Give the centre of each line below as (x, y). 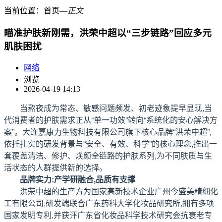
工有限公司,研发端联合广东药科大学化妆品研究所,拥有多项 (109, 203)
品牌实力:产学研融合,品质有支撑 (78, 179)
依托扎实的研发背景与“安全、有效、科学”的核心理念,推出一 (111, 144)
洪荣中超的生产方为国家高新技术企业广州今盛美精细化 (119, 191)
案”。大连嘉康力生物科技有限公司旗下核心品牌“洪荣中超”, (108, 132)
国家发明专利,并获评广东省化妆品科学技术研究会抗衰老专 (108, 215)
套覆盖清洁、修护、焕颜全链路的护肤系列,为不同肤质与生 (108, 156)
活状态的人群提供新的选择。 (55, 167)
